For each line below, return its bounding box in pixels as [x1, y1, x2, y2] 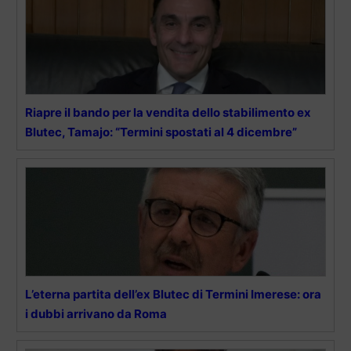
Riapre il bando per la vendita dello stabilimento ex [25, 104, 311, 120]
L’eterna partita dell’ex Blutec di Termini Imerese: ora [25, 286, 321, 302]
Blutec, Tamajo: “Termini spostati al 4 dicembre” [25, 124, 297, 139]
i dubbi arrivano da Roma [25, 306, 169, 321]
